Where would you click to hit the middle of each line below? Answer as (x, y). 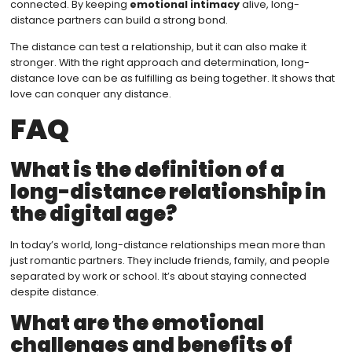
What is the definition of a (147, 170)
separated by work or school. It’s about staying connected (158, 277)
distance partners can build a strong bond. (119, 20)
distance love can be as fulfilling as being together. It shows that (172, 79)
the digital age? (93, 214)
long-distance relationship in (168, 192)
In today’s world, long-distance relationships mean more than (167, 245)
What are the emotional (137, 323)
